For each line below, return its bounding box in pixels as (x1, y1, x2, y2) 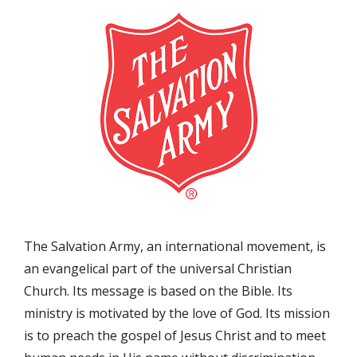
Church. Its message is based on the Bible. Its (24, 282, 292, 300)
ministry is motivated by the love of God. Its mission (24, 304, 330, 322)
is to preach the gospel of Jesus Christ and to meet (24, 327, 326, 344)
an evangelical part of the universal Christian (24, 260, 292, 277)
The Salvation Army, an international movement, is (24, 237, 326, 255)
